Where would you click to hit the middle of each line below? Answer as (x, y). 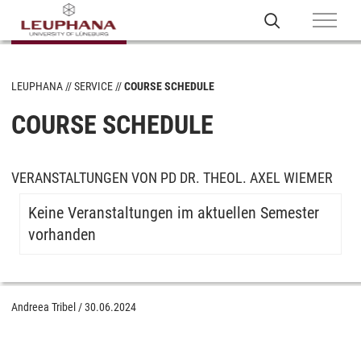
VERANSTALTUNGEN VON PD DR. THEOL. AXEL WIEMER (172, 178)
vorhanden (62, 234)
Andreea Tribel (44, 307)
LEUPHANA (37, 86)
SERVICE (93, 86)
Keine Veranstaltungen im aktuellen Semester (174, 213)
